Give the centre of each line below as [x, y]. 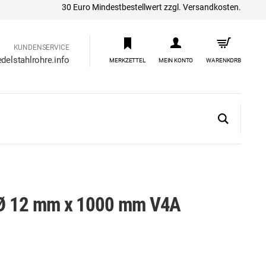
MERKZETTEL [127, 60]
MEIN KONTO [176, 60]
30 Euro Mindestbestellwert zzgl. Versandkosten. [151, 7]
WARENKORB [224, 60]
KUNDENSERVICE [41, 47]
